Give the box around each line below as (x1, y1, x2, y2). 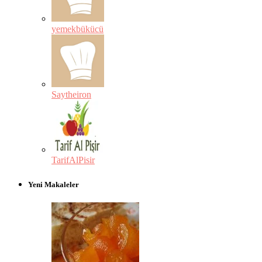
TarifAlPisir (51, 155, 95, 166)
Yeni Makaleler (28, 180, 79, 189)
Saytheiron (51, 89, 91, 100)
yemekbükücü (51, 24, 104, 35)
